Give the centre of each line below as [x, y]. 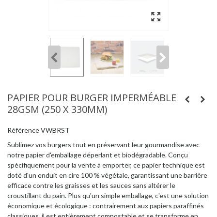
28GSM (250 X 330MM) [57, 109]
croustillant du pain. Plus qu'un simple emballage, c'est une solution [108, 195]
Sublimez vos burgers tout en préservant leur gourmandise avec [103, 144]
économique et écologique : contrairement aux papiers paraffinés [106, 205]
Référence [23, 130]
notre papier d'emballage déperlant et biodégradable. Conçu [98, 155]
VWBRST [55, 130]
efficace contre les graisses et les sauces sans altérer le [91, 185]
